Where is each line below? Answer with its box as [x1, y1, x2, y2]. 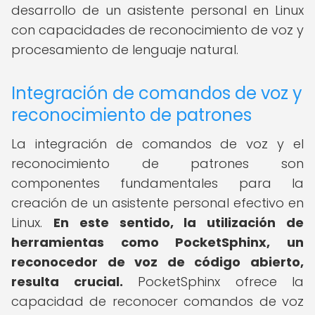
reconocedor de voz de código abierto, [11, 253, 304, 271]
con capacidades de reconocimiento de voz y [11, 21, 304, 39]
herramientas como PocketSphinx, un [11, 233, 304, 251]
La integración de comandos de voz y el [11, 135, 304, 153]
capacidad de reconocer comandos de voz [11, 292, 304, 310]
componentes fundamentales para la [11, 174, 304, 192]
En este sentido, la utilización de [53, 214, 304, 231]
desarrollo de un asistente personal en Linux [11, 1, 304, 19]
